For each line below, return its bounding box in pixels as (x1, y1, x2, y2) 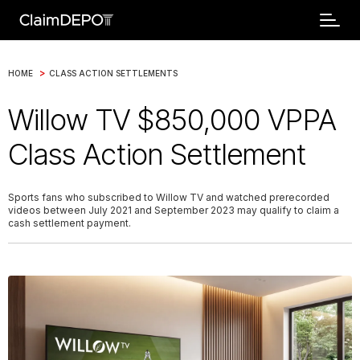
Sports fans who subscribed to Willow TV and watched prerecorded (8, 191, 329, 203)
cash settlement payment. (8, 217, 131, 229)
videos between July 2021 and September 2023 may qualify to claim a (8, 204, 339, 216)
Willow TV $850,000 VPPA (8, 102, 337, 137)
